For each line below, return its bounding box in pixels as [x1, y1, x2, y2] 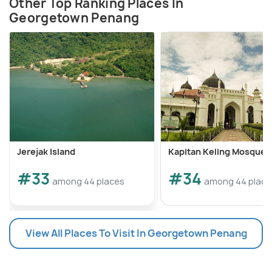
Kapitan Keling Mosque [168, 145, 266, 157]
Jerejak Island [17, 145, 75, 157]
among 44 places [52, 175, 124, 187]
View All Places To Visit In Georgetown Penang [25, 226, 247, 240]
